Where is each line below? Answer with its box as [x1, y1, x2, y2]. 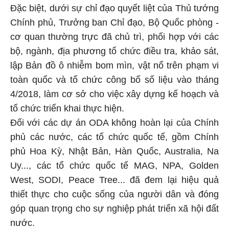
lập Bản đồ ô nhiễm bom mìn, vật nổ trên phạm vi [10, 59, 219, 70]
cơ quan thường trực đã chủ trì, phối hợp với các [10, 30, 219, 41]
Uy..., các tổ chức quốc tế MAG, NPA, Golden [10, 159, 219, 170]
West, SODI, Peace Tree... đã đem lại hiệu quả [10, 173, 219, 184]
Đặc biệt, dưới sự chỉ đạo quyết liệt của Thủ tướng [10, 2, 219, 12]
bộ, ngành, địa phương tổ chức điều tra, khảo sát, [10, 44, 219, 55]
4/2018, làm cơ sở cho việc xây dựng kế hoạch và [10, 87, 219, 98]
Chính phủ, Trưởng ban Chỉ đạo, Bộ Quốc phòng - [10, 16, 219, 27]
